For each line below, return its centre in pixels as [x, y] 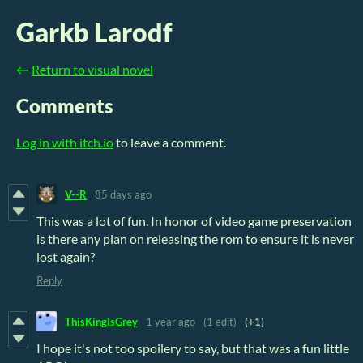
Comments [65, 106]
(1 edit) [220, 321]
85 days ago [123, 194]
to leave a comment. [170, 143]
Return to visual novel [92, 69]
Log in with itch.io [65, 143]
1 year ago [171, 321]
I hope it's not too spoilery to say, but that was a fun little [193, 348]
